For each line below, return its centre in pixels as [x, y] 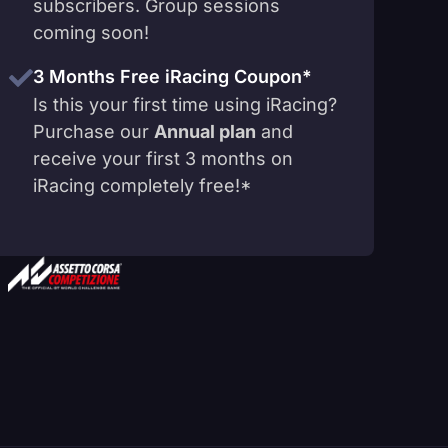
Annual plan [205, 131]
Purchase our [93, 131]
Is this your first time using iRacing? [185, 104]
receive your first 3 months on [163, 158]
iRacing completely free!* [142, 185]
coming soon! [91, 32]
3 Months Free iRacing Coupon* [172, 76]
